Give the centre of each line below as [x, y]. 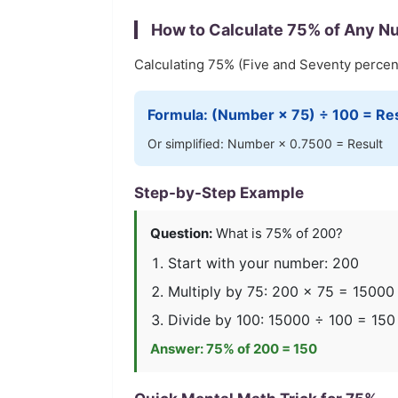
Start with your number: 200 [263, 263]
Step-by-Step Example [219, 193]
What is [239, 233]
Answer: [178, 349]
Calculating [171, 64]
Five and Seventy [297, 64]
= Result [358, 143]
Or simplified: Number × [219, 143]
